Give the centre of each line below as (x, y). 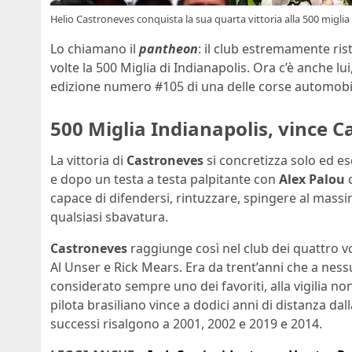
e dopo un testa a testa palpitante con (165, 179)
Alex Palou (312, 179)
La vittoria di (88, 160)
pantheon (169, 49)
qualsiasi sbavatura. (109, 216)
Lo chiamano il (95, 49)
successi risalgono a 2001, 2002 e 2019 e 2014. (186, 323)
